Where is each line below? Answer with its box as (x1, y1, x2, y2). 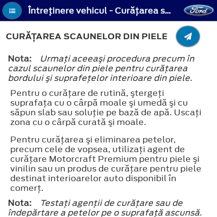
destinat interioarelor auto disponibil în (10, 172, 176, 184)
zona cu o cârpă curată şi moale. (10, 116, 146, 128)
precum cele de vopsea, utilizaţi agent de (10, 143, 185, 155)
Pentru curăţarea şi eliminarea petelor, (10, 133, 176, 145)
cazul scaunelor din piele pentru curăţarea (8, 62, 187, 74)
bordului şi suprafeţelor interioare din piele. (8, 72, 192, 84)
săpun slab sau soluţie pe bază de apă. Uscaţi (10, 106, 201, 118)
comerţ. (10, 182, 44, 194)
